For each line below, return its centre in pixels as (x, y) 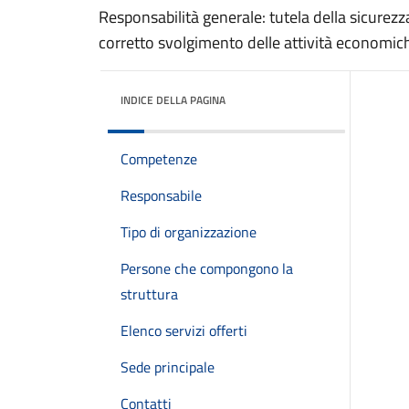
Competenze (159, 159)
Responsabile (161, 195)
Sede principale (168, 367)
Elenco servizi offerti (184, 330)
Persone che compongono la (207, 268)
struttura (149, 294)
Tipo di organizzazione (189, 232)
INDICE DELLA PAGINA (173, 100)
